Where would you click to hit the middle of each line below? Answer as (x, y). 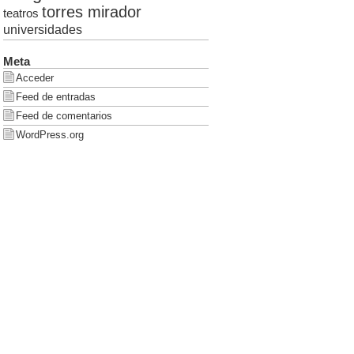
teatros (21, 13)
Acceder (34, 78)
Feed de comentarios (64, 116)
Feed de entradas (55, 97)
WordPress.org (49, 135)
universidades (42, 29)
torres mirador (91, 11)
